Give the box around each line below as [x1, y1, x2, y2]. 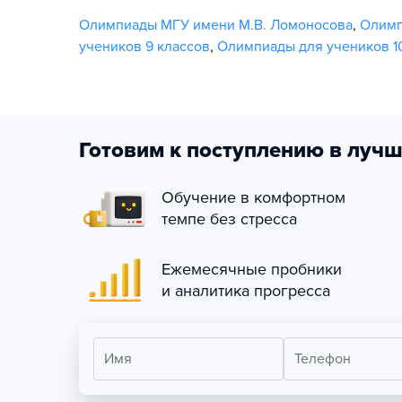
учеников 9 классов [79, 38, 210, 56]
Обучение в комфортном [162, 188, 345, 207]
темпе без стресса [162, 209, 297, 229]
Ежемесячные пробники [162, 259, 342, 279]
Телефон [293, 350, 351, 368]
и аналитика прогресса [162, 281, 330, 301]
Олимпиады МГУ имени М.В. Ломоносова [79, 16, 353, 34]
